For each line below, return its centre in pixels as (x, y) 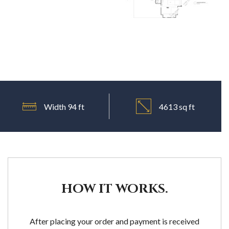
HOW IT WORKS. (114, 189)
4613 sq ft (177, 106)
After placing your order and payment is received (114, 221)
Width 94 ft (64, 106)
